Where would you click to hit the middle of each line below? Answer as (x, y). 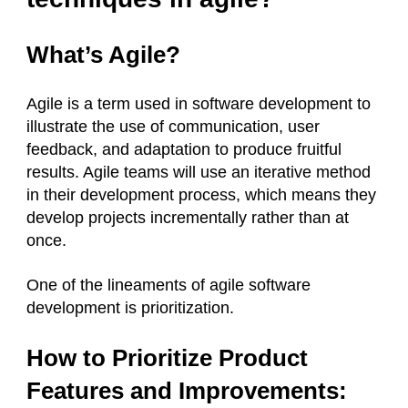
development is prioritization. (130, 308)
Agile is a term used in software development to (199, 104)
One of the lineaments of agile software (168, 286)
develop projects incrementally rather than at (188, 218)
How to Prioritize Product (167, 358)
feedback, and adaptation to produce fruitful (184, 150)
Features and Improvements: (187, 391)
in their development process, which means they (201, 195)
